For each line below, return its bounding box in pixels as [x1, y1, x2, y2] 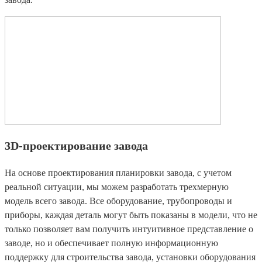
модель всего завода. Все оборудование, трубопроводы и [5, 196, 232, 206]
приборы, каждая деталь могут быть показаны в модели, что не [5, 210, 257, 220]
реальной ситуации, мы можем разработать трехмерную [5, 182, 229, 192]
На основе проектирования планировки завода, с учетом [5, 168, 232, 178]
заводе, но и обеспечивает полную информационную [5, 238, 218, 249]
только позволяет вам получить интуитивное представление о [5, 224, 253, 235]
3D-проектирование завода [5, 139, 148, 153]
